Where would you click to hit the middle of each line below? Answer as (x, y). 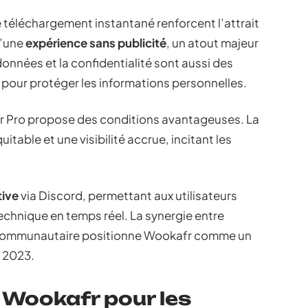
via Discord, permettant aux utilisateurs (128, 195)
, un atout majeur (212, 43)
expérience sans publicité (96, 43)
